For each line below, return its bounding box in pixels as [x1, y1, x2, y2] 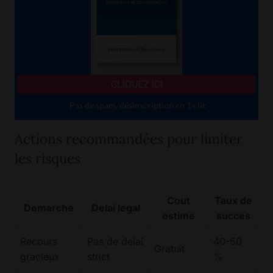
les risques [15, 149, 80, 168]
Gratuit [154, 243, 185, 255]
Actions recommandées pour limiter [15, 130, 243, 148]
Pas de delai [87, 235, 143, 248]
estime [162, 210, 195, 222]
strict [87, 250, 110, 263]
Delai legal [91, 202, 140, 214]
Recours [20, 235, 57, 248]
